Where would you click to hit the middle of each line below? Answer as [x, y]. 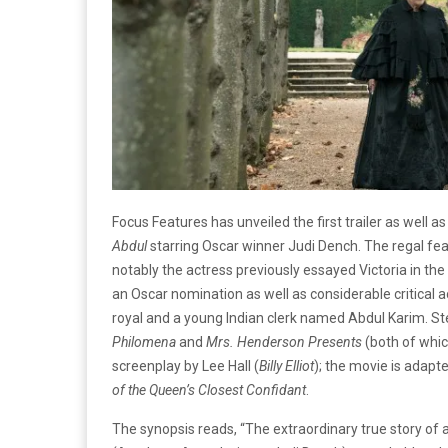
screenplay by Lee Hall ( [185, 365]
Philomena [144, 341]
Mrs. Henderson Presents [284, 341]
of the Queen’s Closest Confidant [209, 389]
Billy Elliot [286, 365]
